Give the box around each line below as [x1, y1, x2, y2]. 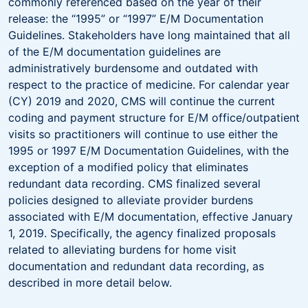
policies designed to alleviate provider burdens [8, 192, 253, 207]
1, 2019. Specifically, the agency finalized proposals [8, 225, 276, 240]
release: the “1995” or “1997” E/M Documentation [8, 11, 263, 25]
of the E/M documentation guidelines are [8, 44, 221, 58]
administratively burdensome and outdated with [8, 60, 258, 75]
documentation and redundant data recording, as [8, 258, 264, 273]
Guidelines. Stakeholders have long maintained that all [8, 27, 290, 42]
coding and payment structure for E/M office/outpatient [8, 110, 300, 124]
